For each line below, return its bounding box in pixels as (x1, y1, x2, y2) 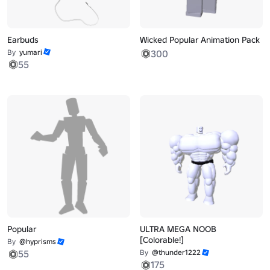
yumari (19, 47, 43, 57)
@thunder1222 (151, 248, 201, 257)
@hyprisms (19, 237, 57, 246)
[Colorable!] (139, 234, 184, 246)
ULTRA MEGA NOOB (139, 224, 216, 235)
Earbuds (7, 34, 39, 45)
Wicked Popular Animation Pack (139, 34, 260, 45)
